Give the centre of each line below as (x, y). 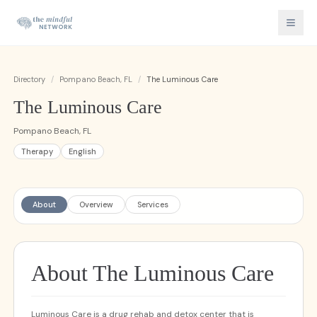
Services (152, 204)
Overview (96, 204)
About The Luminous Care (152, 273)
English (82, 151)
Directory (29, 79)
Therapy (37, 151)
